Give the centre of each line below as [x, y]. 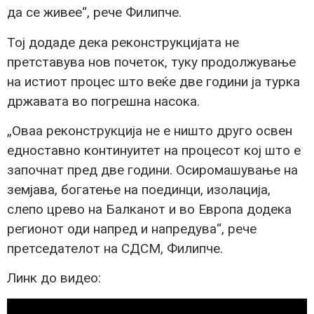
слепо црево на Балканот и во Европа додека [149, 210]
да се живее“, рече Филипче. [94, 13]
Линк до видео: [54, 278]
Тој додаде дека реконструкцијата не [123, 42]
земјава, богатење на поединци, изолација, [139, 190]
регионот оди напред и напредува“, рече [132, 229]
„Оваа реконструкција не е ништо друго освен [150, 131]
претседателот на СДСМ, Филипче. [115, 249]
